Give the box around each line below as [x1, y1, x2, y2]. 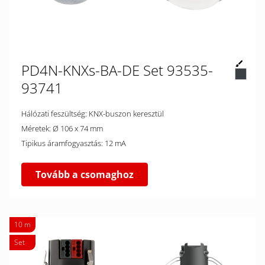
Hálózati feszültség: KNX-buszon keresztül [89, 108, 164, 119]
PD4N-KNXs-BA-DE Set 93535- [21, 60, 213, 80]
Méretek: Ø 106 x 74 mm [53, 123, 103, 134]
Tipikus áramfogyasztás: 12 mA [105, 138, 126, 148]
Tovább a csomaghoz [35, 168, 134, 181]
